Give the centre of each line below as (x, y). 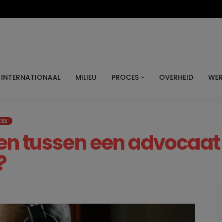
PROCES (125, 77)
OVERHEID (176, 77)
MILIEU (86, 77)
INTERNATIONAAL (31, 77)
